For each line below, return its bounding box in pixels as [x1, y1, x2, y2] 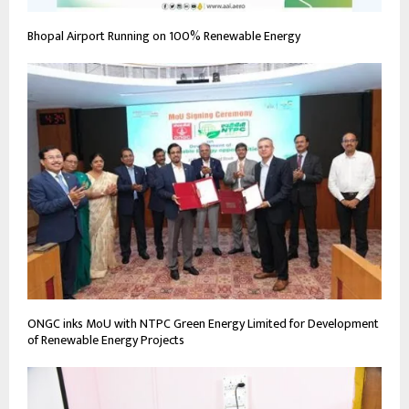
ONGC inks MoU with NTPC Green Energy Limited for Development [27, 312, 379, 334]
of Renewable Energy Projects [27, 329, 184, 351]
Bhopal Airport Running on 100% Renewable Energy [27, 26, 300, 47]
